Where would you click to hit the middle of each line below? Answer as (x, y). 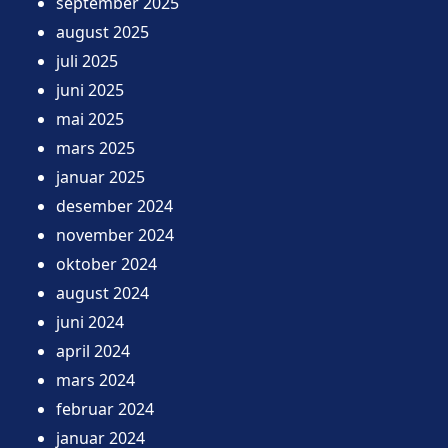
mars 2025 (95, 147)
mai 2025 (90, 118)
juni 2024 (90, 321)
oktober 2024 (106, 263)
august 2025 (102, 31)
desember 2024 (114, 205)
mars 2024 (95, 379)
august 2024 (102, 292)
